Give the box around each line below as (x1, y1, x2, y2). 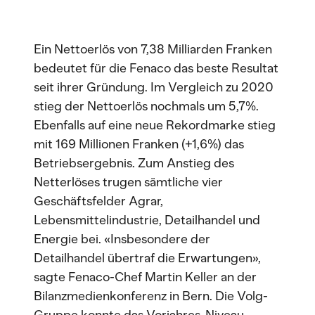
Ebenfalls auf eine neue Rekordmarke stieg (34, 117, 276, 133)
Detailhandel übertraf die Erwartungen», (34, 250, 261, 266)
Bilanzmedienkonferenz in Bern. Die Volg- (34, 288, 268, 304)
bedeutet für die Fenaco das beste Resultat (34, 60, 278, 76)
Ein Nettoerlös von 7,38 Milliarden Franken (34, 41, 272, 57)
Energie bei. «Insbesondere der (34, 231, 210, 247)
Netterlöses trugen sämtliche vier (34, 174, 223, 190)
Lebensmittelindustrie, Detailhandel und (34, 212, 260, 228)
